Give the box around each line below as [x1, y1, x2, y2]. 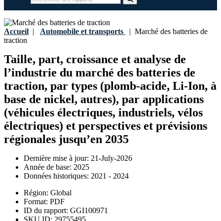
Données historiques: [24, 172, 91, 181]
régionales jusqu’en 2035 [4, 133, 129, 146]
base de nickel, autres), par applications [4, 93, 204, 106]
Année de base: [24, 163, 74, 172]
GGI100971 [70, 206, 108, 215]
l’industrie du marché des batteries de [4, 66, 195, 79]
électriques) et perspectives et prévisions [4, 119, 207, 133]
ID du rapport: [24, 206, 70, 215]
